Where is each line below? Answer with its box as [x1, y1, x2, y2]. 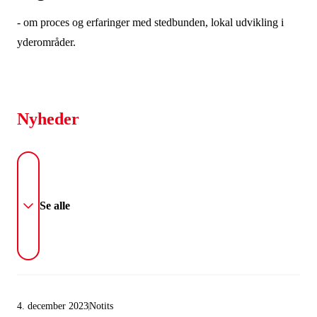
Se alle [39, 200, 70, 212]
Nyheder [16, 110, 79, 128]
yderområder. [16, 36, 76, 48]
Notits [88, 301, 113, 311]
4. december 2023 [16, 301, 88, 311]
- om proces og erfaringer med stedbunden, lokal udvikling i [16, 16, 284, 28]
